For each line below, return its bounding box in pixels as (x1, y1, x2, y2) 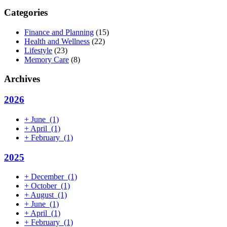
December (29, 172, 66, 181)
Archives (4, 73, 40, 85)
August (29, 191, 56, 200)
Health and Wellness (24, 36, 90, 46)
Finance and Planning (24, 27, 94, 36)
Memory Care (24, 55, 69, 64)
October (29, 181, 59, 191)
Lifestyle (24, 46, 52, 55)
